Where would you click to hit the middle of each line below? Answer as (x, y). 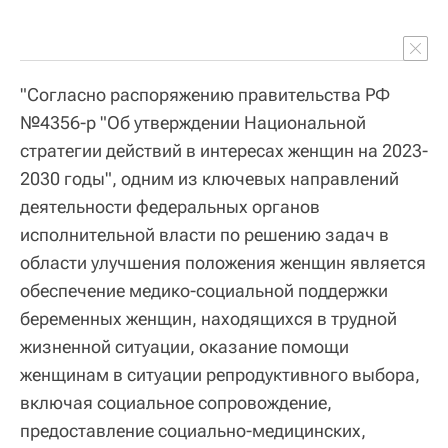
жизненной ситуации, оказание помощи (184, 347)
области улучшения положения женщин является (223, 263)
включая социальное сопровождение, (176, 403)
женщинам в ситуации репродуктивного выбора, (220, 375)
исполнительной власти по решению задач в (204, 235)
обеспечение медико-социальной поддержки (204, 291)
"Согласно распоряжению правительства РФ (205, 95)
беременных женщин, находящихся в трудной (208, 319)
